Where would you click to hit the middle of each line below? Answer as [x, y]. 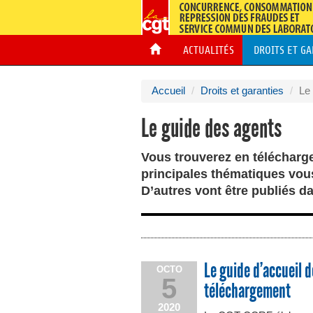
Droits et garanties [242, 91]
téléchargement [247, 291]
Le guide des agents [211, 129]
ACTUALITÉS [206, 50]
